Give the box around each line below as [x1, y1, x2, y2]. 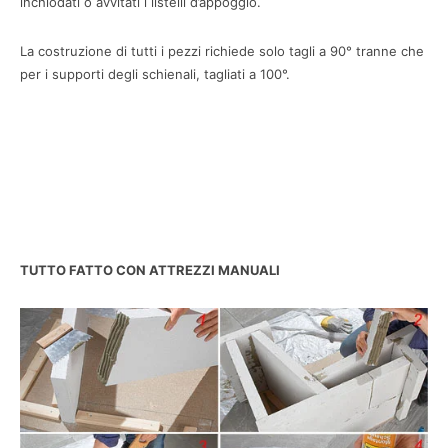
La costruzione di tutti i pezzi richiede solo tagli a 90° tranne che [20, 42, 424, 59]
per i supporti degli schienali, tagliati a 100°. [20, 65, 290, 82]
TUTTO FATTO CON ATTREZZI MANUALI [20, 261, 280, 278]
